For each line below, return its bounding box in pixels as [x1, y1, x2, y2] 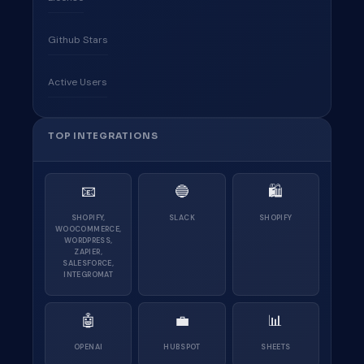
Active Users [48, 76, 107, 89]
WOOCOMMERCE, [55, 224, 122, 234]
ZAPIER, [74, 247, 102, 257]
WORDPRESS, [63, 236, 113, 245]
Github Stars [48, 33, 108, 46]
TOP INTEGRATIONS [48, 130, 158, 141]
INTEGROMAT [63, 270, 113, 279]
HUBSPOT [163, 342, 201, 352]
